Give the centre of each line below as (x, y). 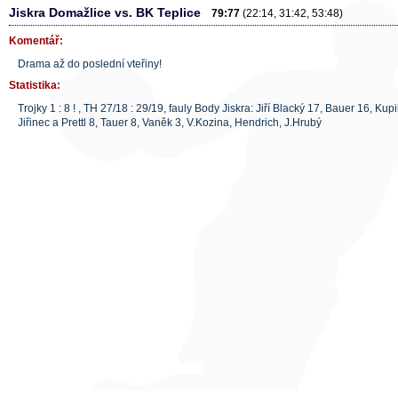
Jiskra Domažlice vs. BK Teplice (110, 12)
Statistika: (35, 85)
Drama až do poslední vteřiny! (90, 64)
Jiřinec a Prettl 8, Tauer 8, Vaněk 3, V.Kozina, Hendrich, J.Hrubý (170, 123)
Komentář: (36, 41)
